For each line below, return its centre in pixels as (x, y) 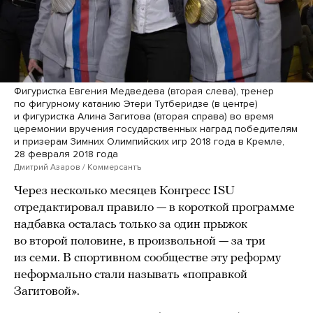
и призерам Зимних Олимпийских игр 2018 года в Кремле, (149, 142)
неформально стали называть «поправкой (131, 275)
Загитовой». (47, 292)
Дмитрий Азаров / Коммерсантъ (78, 167)
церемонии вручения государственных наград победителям (156, 129)
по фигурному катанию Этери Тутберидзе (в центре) (136, 104)
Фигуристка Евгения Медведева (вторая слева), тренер (144, 92)
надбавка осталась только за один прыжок (131, 225)
